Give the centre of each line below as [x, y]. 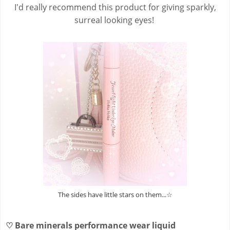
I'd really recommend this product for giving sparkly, [115, 7]
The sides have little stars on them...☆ [115, 195]
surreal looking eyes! [115, 20]
